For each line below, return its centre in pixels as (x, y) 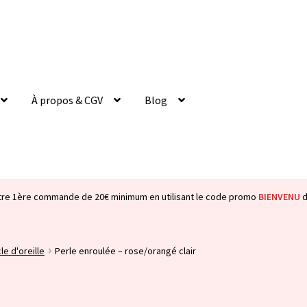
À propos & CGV (67, 100)
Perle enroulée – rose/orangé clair (126, 250)
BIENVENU (279, 197)
